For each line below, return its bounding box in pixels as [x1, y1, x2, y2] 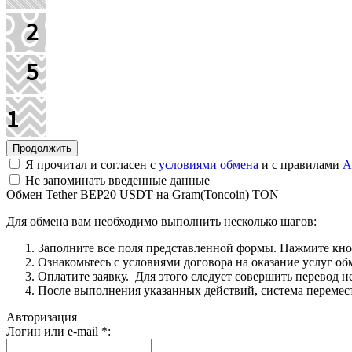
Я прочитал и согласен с [22, 157, 159, 171]
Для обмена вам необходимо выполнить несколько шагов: [6, 214, 317, 228]
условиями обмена [159, 157, 258, 171]
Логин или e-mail [6, 324, 101, 338]
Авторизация [6, 310, 77, 324]
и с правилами [258, 157, 343, 171]
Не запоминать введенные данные [22, 173, 210, 187]
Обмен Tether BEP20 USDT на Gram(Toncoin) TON [6, 187, 279, 201]
